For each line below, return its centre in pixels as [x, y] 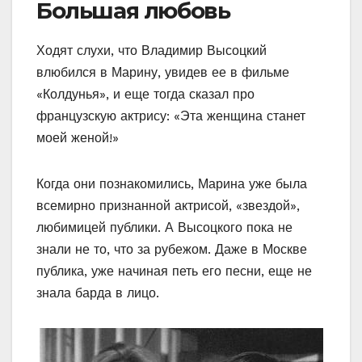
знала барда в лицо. [98, 293]
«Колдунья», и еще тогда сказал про [145, 95]
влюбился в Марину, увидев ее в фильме [163, 73]
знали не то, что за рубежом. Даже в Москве [172, 250]
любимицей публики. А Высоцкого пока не [164, 228]
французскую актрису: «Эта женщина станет [171, 116]
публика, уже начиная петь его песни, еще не [174, 271]
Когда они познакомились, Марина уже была [172, 184]
